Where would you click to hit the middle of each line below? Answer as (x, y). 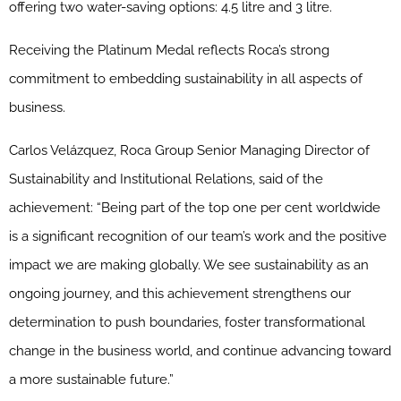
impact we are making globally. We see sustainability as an (189, 265)
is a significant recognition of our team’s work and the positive (198, 237)
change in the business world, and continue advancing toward (200, 351)
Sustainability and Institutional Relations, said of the (166, 179)
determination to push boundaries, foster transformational (187, 323)
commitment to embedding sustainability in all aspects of (186, 79)
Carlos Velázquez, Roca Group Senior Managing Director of (189, 151)
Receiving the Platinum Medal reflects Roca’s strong (169, 51)
